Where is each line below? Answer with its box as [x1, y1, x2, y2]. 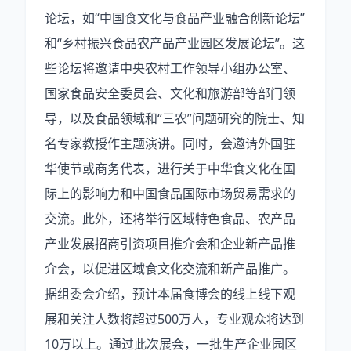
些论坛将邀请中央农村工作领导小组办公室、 [45, 60, 295, 77]
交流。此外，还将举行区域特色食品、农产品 [45, 210, 295, 227]
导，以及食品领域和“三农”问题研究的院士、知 [45, 110, 305, 127]
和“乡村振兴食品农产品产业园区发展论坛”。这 [45, 34, 305, 52]
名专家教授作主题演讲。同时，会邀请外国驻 [45, 135, 295, 152]
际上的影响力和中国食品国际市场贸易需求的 [45, 185, 295, 202]
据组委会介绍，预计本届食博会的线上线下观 [45, 285, 295, 302]
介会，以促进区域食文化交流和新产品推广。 [45, 260, 295, 277]
